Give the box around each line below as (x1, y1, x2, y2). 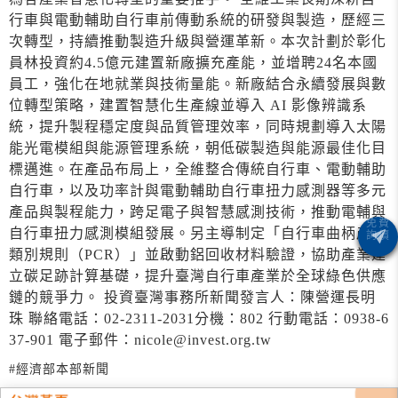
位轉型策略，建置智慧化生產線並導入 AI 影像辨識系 (9, 98, 367, 113)
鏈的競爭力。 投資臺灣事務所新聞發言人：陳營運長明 (9, 290, 376, 305)
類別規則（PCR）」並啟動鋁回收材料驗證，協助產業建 (9, 247, 386, 262)
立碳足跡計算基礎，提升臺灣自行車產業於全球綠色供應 (9, 268, 386, 283)
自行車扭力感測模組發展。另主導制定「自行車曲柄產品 (9, 226, 386, 241)
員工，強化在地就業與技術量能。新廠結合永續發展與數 (9, 76, 386, 92)
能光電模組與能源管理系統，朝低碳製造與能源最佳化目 (9, 140, 386, 155)
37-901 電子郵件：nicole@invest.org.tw (9, 332, 272, 347)
